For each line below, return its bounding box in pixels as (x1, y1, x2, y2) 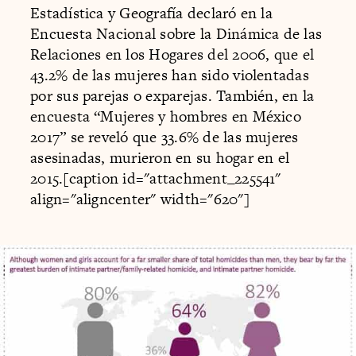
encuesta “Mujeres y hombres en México (30, 106, 301, 128)
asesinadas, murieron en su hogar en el (30, 147, 290, 169)
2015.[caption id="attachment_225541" (30, 168, 281, 190)
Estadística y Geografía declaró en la (30, 2, 273, 25)
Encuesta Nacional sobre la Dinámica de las (30, 23, 323, 45)
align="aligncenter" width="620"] (30, 188, 250, 211)
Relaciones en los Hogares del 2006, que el (30, 44, 315, 66)
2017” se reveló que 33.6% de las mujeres (30, 126, 299, 149)
